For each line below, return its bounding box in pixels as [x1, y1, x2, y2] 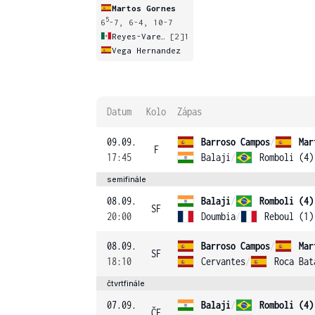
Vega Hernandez [112, 45, 181, 55]
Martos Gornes [112, 3, 176, 13]
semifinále [107, 174, 146, 184]
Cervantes [201, 255, 245, 267]
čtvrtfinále [107, 278, 145, 288]
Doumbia [201, 210, 236, 222]
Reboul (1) [264, 210, 314, 222]
